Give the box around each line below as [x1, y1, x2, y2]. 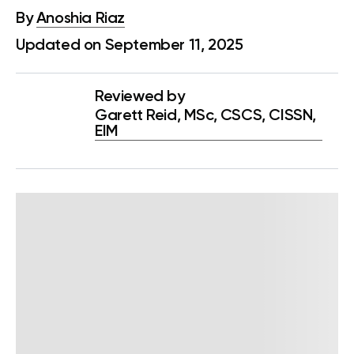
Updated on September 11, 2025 [16, 38, 243, 54]
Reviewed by [95, 89, 185, 105]
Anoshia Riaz [36, 11, 126, 27]
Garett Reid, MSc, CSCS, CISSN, [95, 108, 317, 124]
